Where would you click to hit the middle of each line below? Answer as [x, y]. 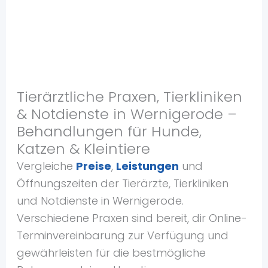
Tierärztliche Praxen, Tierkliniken [129, 97]
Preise [93, 166]
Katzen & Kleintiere [83, 149]
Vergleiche [46, 166]
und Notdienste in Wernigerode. [100, 201]
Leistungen [147, 166]
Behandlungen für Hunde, [109, 131]
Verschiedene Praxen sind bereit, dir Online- [132, 218]
